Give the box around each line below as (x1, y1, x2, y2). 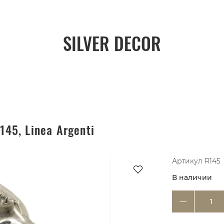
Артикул (172, 156, 202, 166)
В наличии (172, 173, 212, 182)
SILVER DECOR (63, 30, 161, 56)
